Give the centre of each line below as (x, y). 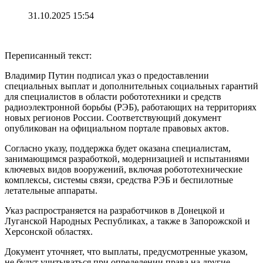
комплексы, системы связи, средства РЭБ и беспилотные (119, 180)
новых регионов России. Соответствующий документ (113, 117)
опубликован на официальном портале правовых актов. (117, 128)
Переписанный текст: (48, 55)
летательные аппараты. (51, 190)
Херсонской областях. (49, 231)
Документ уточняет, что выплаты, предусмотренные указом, (126, 251)
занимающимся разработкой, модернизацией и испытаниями (127, 159)
